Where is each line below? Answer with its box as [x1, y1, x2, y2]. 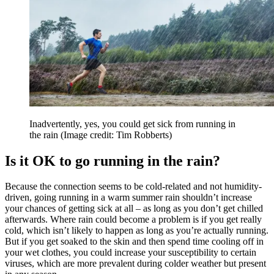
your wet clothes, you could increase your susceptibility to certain [5, 247, 256, 258]
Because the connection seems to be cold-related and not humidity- [5, 181, 262, 192]
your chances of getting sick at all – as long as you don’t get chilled [5, 203, 263, 214]
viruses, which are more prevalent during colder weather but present [5, 258, 266, 269]
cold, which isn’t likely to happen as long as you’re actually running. [5, 225, 268, 236]
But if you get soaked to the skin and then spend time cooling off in [5, 236, 264, 247]
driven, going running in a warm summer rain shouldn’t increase [5, 192, 252, 203]
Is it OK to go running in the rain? [5, 152, 220, 169]
